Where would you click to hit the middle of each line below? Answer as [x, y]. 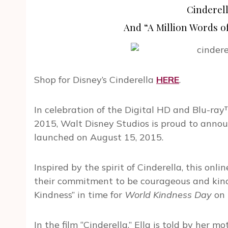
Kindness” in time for [79, 195]
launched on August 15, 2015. [99, 137]
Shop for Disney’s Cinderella [95, 80]
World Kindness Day [168, 195]
